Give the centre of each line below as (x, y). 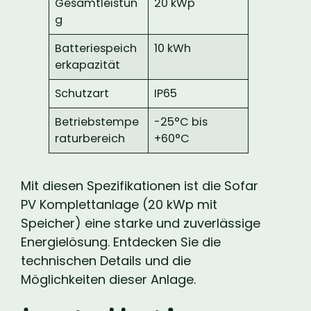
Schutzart (82, 94)
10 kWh (173, 49)
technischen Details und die (106, 261)
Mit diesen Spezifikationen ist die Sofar (140, 186)
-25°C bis (181, 122)
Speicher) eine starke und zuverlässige (141, 224)
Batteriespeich (96, 49)
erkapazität (88, 65)
